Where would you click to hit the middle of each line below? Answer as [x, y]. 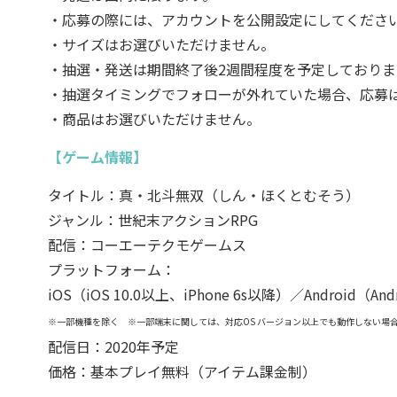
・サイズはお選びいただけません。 [161, 44]
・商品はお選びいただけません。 [154, 118]
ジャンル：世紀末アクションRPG [152, 219]
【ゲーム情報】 [97, 156]
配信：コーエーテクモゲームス [147, 244]
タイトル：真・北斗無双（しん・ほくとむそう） [203, 195]
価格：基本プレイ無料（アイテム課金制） [182, 371]
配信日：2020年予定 [113, 346]
